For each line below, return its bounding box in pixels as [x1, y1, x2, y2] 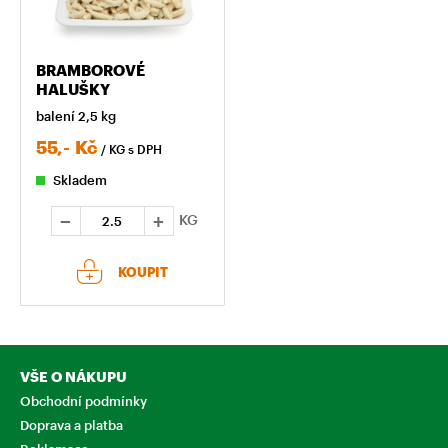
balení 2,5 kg [36, 107, 116, 124]
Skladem [53, 171, 107, 188]
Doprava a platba [20, 416, 123, 433]
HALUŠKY [36, 79, 110, 98]
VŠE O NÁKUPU [20, 367, 127, 385]
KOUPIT [117, 263, 168, 280]
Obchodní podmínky [20, 392, 147, 409]
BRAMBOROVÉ [36, 60, 145, 79]
